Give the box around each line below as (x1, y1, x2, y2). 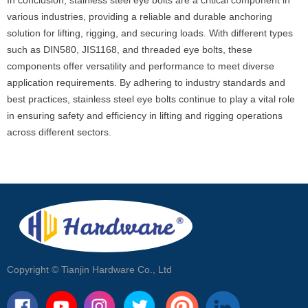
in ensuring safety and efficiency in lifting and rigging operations (7, 110, 283, 122)
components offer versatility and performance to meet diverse (7, 60, 274, 72)
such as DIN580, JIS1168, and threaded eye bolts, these (7, 44, 252, 56)
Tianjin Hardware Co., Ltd (61, 264, 172, 275)
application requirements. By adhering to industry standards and (7, 77, 285, 89)
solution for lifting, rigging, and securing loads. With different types (7, 27, 293, 39)
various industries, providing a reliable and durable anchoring (7, 11, 272, 23)
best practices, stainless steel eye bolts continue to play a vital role (7, 93, 295, 105)
